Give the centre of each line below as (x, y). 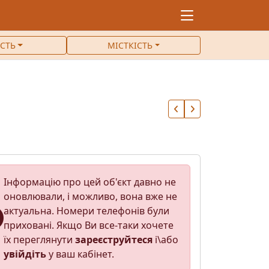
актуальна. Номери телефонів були (86, 211)
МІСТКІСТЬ (130, 45)
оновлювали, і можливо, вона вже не (90, 196)
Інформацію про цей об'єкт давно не (89, 182)
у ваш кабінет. (80, 254)
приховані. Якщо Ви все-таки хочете (88, 225)
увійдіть (25, 254)
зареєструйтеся (113, 240)
